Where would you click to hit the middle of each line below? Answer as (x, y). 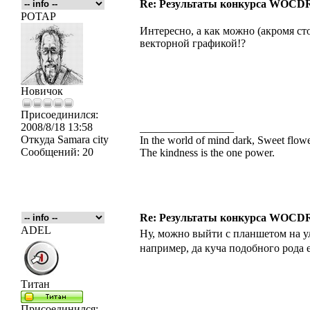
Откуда (38, 139)
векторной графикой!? (193, 43)
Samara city (82, 139)
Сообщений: (50, 152)
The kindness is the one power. (207, 153)
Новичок (42, 91)
